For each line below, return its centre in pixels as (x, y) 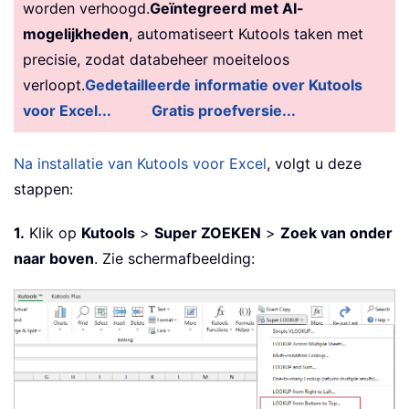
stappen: (43, 189)
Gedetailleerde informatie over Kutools (224, 84)
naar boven (54, 258)
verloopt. (54, 84)
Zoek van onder (336, 232)
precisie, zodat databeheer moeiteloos (156, 59)
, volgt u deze (314, 163)
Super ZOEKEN (208, 232)
